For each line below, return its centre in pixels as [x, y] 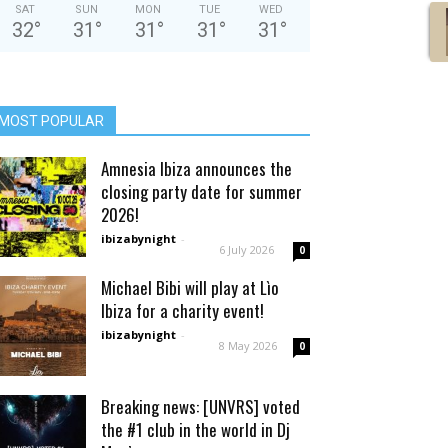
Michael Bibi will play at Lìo [190, 287]
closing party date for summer [201, 191]
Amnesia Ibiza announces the [196, 168]
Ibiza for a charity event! [182, 310]
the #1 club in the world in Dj [195, 429]
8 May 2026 [248, 345]
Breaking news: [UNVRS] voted [200, 406]
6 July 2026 [246, 249]
